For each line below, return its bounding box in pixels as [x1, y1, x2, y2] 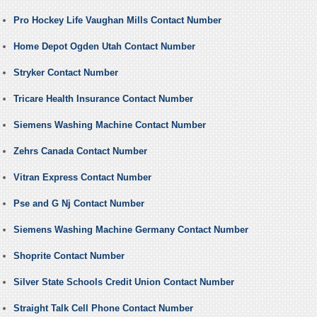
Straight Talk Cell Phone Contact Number [13, 303, 193, 314]
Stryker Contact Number [13, 67, 118, 79]
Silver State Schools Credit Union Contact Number [13, 277, 234, 288]
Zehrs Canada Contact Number [13, 146, 147, 157]
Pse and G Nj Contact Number [13, 198, 144, 209]
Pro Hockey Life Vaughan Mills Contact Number [13, 15, 221, 26]
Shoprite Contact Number [13, 250, 125, 262]
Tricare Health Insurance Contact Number [13, 93, 193, 105]
